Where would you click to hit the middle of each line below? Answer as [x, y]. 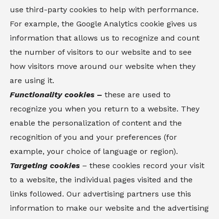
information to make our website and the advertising [109, 208]
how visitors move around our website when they [103, 66]
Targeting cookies [45, 165]
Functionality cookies [52, 95]
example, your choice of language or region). [94, 151]
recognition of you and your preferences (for [93, 137]
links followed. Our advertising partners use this [100, 194]
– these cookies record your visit [142, 165]
